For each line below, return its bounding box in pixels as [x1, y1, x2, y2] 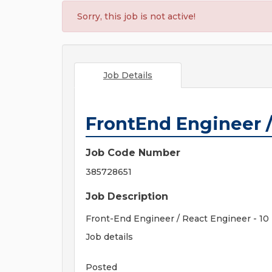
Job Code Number [86, 147, 180, 158]
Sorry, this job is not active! [77, 11, 195, 22]
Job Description [86, 191, 168, 202]
